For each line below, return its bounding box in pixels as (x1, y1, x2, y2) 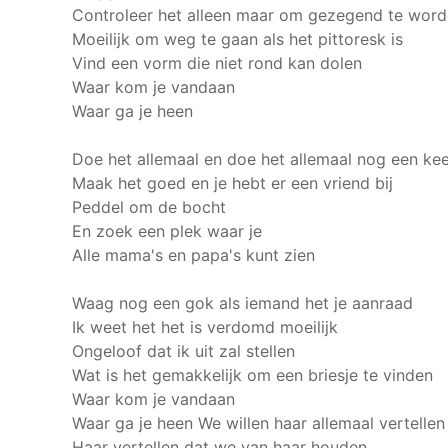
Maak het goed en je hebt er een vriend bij (72, 173, 393, 193)
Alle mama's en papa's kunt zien (72, 245, 315, 265)
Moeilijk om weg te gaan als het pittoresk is (72, 29, 403, 49)
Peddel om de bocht (72, 197, 226, 217)
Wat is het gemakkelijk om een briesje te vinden (72, 365, 433, 385)
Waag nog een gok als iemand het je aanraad (72, 293, 413, 313)
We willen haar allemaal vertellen (198, 413, 445, 433)
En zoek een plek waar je (72, 221, 262, 241)
